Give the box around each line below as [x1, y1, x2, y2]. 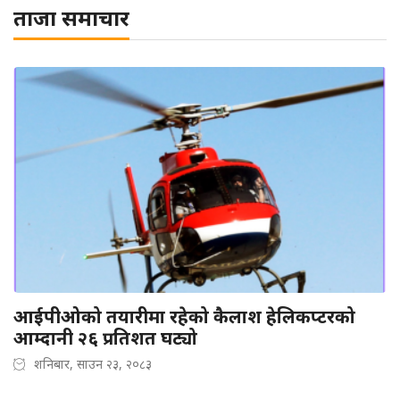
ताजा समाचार [13, 3, 129, 33]
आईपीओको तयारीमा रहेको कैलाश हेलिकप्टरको [13, 304, 355, 329]
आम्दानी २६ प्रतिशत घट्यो [13, 326, 197, 351]
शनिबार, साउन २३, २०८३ [34, 355, 152, 373]
